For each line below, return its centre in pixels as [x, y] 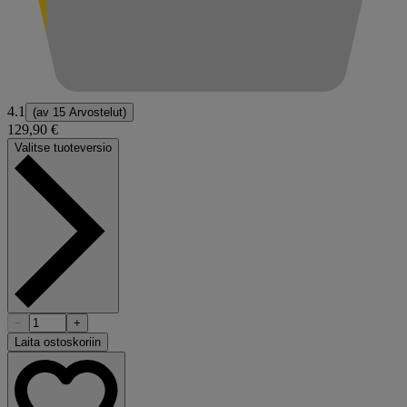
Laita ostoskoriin [58, 342]
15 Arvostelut [88, 113]
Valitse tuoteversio [63, 148]
